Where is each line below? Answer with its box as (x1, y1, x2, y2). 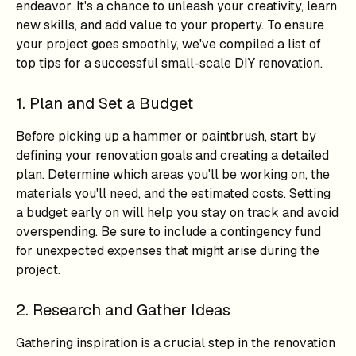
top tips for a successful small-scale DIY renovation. (16, 55, 323, 72)
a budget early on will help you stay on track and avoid (16, 204, 339, 221)
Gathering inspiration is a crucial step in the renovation (16, 335, 335, 351)
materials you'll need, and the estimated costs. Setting (16, 185, 331, 202)
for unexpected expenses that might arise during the (16, 242, 319, 259)
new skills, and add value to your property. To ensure (16, 17, 324, 33)
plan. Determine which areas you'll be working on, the (16, 166, 330, 183)
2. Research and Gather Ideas (16, 300, 230, 320)
